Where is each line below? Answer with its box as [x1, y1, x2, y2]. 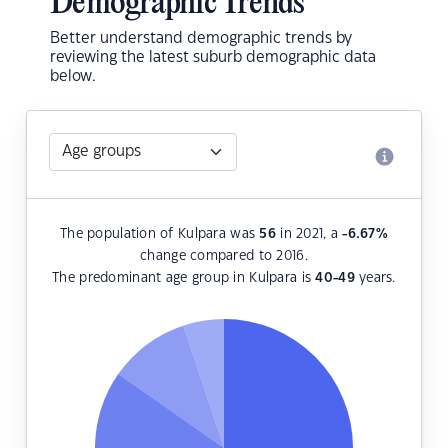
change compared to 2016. [140, 250, 308, 263]
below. [50, 69, 96, 85]
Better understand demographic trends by [50, 31, 352, 47]
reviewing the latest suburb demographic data [50, 50, 376, 66]
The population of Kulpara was [59, 228, 260, 241]
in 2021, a [275, 228, 343, 241]
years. [354, 272, 396, 285]
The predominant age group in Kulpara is [52, 272, 316, 285]
